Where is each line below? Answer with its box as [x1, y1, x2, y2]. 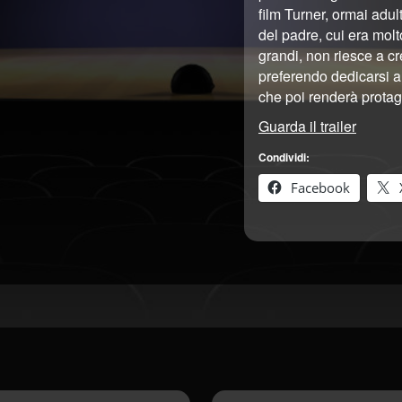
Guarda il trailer [258, 116, 356, 136]
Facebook [291, 179, 350, 197]
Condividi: [258, 149, 310, 165]
